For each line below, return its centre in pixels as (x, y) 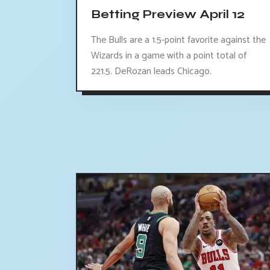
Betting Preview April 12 (168, 14)
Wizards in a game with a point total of (169, 56)
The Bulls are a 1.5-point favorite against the (178, 40)
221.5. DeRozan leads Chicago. (151, 72)
